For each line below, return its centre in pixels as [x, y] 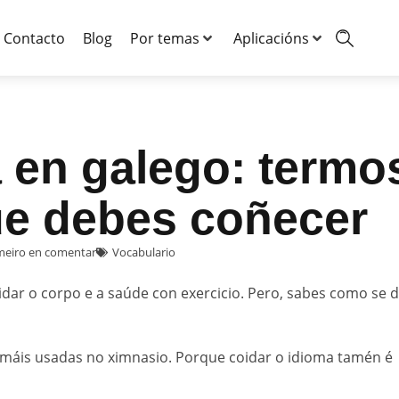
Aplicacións [271, 38]
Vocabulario [144, 252]
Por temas [164, 38]
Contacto [34, 38]
